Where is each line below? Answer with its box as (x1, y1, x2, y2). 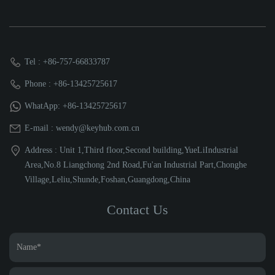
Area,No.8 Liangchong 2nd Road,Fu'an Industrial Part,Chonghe (25, 160, 247, 169)
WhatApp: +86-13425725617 (25, 101, 126, 110)
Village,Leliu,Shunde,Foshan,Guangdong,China (25, 175, 190, 184)
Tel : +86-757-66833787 (25, 57, 110, 66)
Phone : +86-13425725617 (25, 79, 117, 88)
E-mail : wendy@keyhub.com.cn (25, 123, 139, 133)
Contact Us (107, 202, 168, 217)
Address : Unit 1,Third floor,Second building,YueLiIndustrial (25, 145, 238, 155)
